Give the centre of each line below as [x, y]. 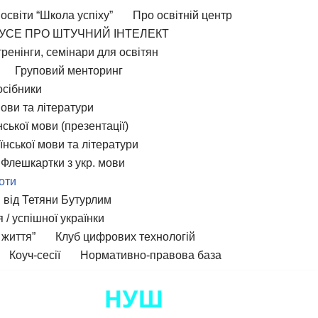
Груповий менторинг [69, 71]
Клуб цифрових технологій [125, 237]
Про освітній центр [182, 15]
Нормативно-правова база [151, 255]
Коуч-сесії [35, 255]
